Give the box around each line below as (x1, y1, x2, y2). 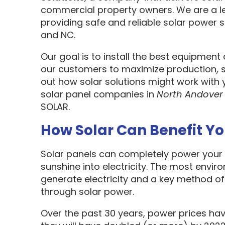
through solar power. (40, 185, 134, 198)
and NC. (40, 29, 75, 41)
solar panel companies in (40, 88, 157, 100)
